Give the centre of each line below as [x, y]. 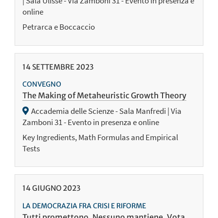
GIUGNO [47, 188]
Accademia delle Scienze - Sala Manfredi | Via [107, 111]
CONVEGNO [42, 84]
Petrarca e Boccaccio [59, 27]
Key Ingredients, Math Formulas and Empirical [100, 137]
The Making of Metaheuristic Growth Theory [104, 95]
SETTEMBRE [53, 67]
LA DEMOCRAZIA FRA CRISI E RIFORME [84, 206]
